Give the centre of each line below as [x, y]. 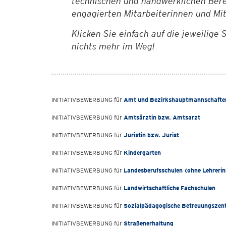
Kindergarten [142, 153]
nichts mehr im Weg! [113, 46]
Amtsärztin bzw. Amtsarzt [162, 117]
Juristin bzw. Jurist [151, 135]
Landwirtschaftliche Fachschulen [169, 188]
